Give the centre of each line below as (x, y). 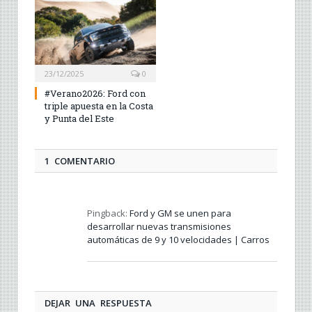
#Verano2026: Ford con (95, 93)
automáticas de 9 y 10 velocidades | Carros (178, 239)
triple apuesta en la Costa (99, 106)
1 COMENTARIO (80, 161)
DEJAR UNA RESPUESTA (98, 303)
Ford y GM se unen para (180, 213)
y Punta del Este (79, 118)
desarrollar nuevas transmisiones (159, 226)
